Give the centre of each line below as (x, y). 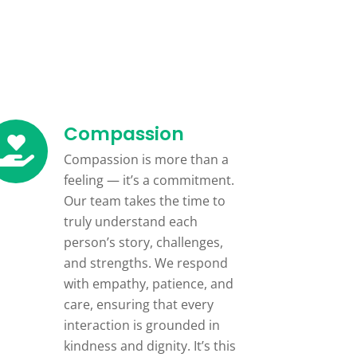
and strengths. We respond (146, 263)
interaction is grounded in (142, 325)
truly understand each (131, 221)
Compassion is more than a (147, 159)
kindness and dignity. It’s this (150, 345)
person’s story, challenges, (144, 242)
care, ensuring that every (139, 304)
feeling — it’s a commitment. (149, 180)
